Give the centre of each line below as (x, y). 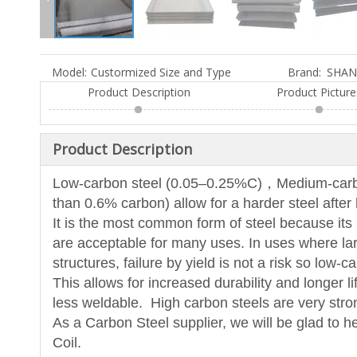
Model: (69, 72)
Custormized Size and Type (161, 72)
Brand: (305, 72)
